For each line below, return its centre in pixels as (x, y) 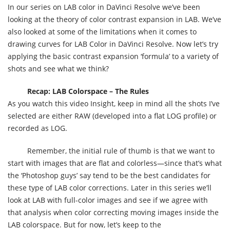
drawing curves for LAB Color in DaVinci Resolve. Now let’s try (113, 44)
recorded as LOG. (37, 128)
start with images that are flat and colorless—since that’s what (115, 163)
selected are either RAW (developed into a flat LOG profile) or (112, 116)
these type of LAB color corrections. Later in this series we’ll (110, 188)
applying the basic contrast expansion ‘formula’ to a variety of (113, 56)
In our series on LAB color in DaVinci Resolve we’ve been (104, 7)
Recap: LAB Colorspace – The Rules (88, 91)
